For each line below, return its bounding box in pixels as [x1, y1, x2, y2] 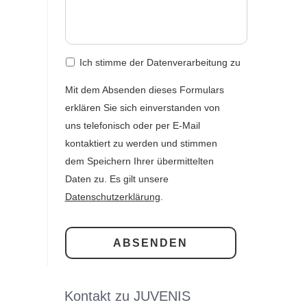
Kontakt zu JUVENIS [64, 288, 191, 304]
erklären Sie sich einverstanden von [64, 101, 220, 113]
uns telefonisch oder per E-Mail [64, 119, 200, 131]
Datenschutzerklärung [64, 191, 160, 202]
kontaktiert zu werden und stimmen [64, 137, 217, 149]
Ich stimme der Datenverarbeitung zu [79, 56, 241, 68]
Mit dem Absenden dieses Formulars [64, 84, 224, 95]
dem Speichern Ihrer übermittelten [64, 155, 214, 167]
